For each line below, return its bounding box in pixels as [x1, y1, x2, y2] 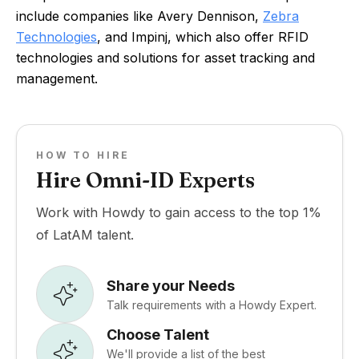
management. [16, 71, 98, 87]
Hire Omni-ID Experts [36, 167, 255, 193]
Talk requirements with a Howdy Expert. [107, 297, 317, 312]
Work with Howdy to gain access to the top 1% [36, 204, 321, 220]
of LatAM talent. [36, 227, 134, 243]
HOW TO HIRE [36, 149, 130, 161]
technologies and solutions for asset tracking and [16, 50, 315, 66]
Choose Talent [107, 325, 209, 343]
